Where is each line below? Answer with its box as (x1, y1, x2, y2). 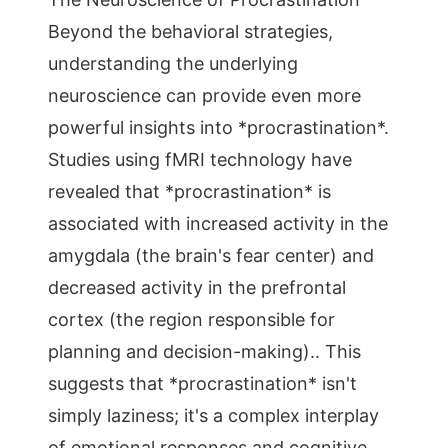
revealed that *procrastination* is (48, 181, 331, 202)
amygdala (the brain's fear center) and (48, 245, 374, 266)
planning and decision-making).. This (48, 341, 361, 362)
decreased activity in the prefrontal (48, 277, 346, 298)
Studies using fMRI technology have (48, 149, 352, 170)
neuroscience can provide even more (48, 85, 361, 106)
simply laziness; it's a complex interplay (48, 405, 379, 426)
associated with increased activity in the (48, 213, 388, 234)
